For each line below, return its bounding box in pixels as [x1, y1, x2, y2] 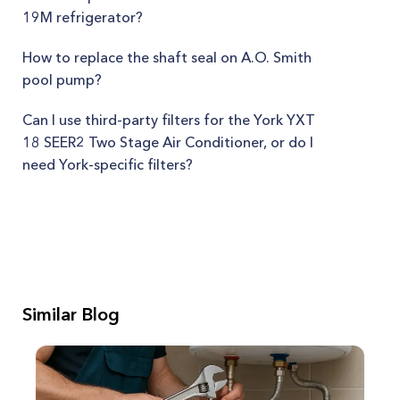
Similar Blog [22, 304, 120, 325]
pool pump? [22, 71, 102, 88]
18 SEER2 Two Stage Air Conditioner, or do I [22, 133, 313, 151]
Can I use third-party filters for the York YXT [22, 111, 315, 129]
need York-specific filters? [22, 155, 193, 173]
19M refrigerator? [22, 8, 143, 26]
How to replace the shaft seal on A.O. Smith [22, 48, 312, 66]
